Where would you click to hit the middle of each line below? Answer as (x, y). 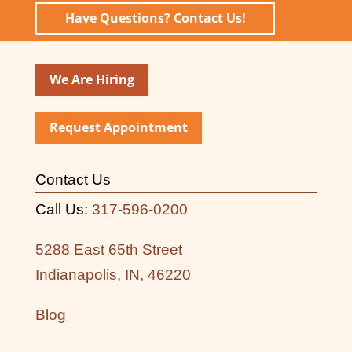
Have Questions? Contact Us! (155, 18)
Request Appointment (118, 128)
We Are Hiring (92, 80)
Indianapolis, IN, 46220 (113, 275)
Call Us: (63, 210)
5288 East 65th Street (108, 250)
